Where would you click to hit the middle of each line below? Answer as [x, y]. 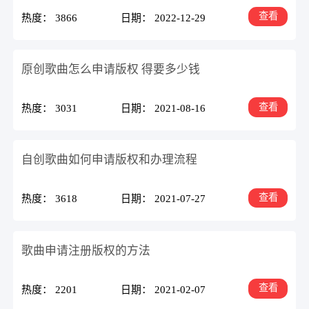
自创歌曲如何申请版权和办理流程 [110, 160]
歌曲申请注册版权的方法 [86, 250]
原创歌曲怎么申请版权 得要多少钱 [111, 69]
